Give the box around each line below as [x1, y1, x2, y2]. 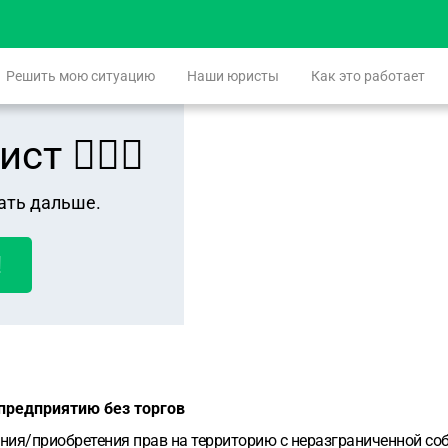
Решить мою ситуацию [6, 68, 155, 84]
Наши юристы [187, 68, 279, 84]
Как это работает [311, 68, 425, 84]
